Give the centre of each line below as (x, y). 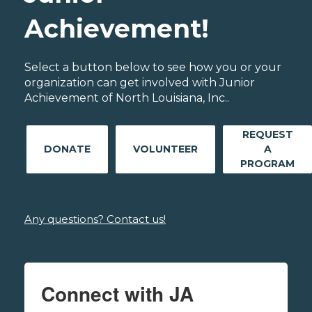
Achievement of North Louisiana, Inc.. (127, 97)
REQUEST (267, 134)
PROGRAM (267, 163)
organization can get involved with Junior (140, 82)
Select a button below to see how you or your (153, 67)
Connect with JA (117, 293)
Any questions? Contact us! (95, 219)
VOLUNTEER (165, 149)
